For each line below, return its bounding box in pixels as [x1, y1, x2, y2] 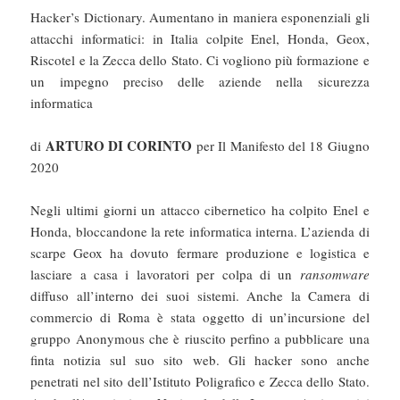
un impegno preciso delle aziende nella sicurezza [30, 72, 370, 91]
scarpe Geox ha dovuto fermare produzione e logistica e [30, 244, 370, 262]
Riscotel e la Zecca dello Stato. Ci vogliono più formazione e [30, 51, 370, 70]
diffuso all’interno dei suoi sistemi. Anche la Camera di [30, 287, 370, 305]
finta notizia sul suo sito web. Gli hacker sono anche [30, 351, 370, 370]
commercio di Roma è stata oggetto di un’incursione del [30, 308, 370, 327]
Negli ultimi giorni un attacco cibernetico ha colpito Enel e [30, 201, 370, 220]
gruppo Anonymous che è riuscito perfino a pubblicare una [30, 329, 370, 348]
